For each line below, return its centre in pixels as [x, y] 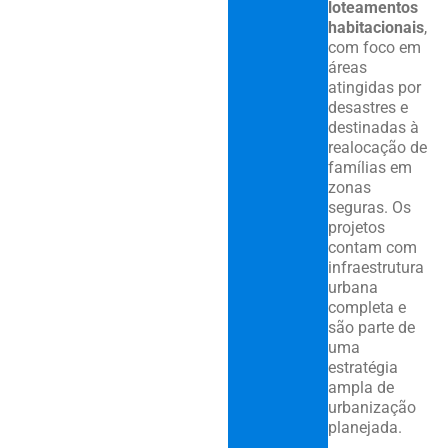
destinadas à [373, 127]
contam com [372, 247]
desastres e [367, 107]
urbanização [371, 407]
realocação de [377, 147]
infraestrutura [375, 267]
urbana [352, 287]
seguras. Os [369, 207]
